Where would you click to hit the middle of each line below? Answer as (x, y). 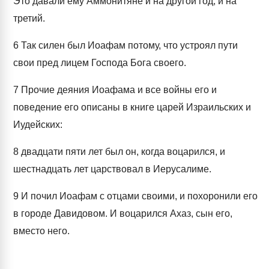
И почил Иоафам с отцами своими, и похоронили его (138, 196)
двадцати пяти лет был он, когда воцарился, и (122, 152)
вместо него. (41, 231)
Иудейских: (38, 125)
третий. (29, 18)
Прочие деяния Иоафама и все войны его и (118, 90)
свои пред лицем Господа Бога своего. (100, 63)
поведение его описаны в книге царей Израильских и (132, 107)
